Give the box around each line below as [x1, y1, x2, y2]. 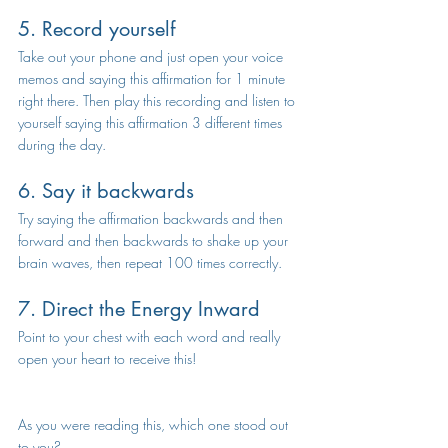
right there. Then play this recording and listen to [18, 91, 299, 110]
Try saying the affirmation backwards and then [18, 209, 287, 228]
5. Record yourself [18, 16, 175, 42]
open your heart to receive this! [18, 349, 208, 368]
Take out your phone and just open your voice [18, 47, 287, 66]
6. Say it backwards [18, 178, 194, 204]
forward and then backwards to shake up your [18, 231, 292, 250]
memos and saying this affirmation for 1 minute [18, 69, 289, 88]
